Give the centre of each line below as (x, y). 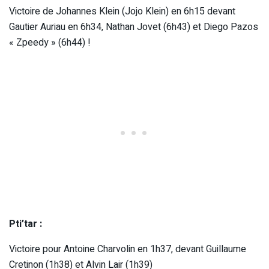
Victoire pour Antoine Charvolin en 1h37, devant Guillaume (128, 249)
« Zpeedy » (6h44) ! (50, 42)
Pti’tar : (26, 224)
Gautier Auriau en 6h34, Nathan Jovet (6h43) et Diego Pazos (134, 27)
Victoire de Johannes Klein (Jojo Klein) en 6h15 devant (122, 11)
